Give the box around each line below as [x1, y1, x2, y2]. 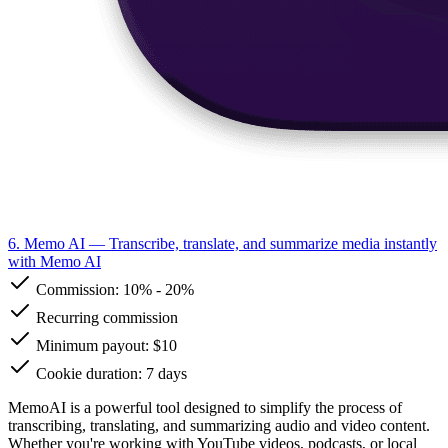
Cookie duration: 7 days [32, 364, 187, 382]
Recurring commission [32, 308, 178, 326]
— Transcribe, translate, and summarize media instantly [85, 234, 437, 252]
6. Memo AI [8, 234, 85, 252]
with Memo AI [8, 252, 101, 270]
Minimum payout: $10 [32, 336, 177, 354]
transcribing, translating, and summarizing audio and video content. [8, 416, 430, 434]
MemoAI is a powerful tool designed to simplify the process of [8, 398, 402, 416]
